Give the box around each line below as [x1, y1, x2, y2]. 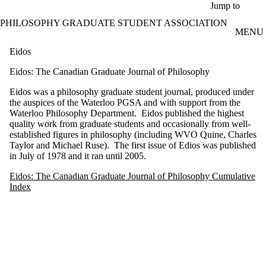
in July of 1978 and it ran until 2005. [9, 150, 146, 161]
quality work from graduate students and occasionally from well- [9, 118, 251, 129]
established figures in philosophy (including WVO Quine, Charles [9, 129, 256, 140]
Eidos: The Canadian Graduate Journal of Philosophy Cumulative [9, 170, 255, 181]
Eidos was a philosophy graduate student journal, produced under [9, 86, 254, 97]
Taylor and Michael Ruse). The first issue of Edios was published [9, 140, 256, 150]
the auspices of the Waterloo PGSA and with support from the [9, 97, 240, 107]
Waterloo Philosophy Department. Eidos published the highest [9, 107, 244, 118]
